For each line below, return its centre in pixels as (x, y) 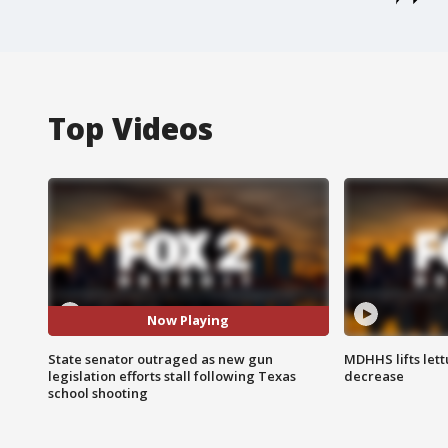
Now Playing (188, 320)
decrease (373, 375)
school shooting (98, 392)
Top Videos (130, 128)
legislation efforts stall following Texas (172, 375)
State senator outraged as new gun (160, 358)
